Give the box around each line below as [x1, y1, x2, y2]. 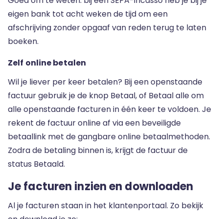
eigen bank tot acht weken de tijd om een [8, 8, 168, 20]
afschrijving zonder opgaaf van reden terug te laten [8, 22, 206, 33]
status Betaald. [8, 158, 65, 170]
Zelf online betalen [8, 57, 87, 68]
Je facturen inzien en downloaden [8, 179, 194, 194]
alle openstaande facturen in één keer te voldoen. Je [8, 104, 211, 115]
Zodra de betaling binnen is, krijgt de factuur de [8, 145, 188, 156]
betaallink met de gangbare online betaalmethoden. [8, 131, 210, 142]
